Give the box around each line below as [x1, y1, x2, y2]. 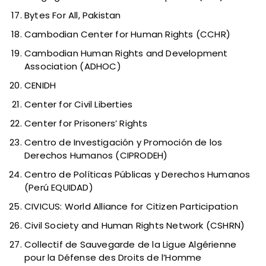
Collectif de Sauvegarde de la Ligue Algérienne [24, 238, 237, 251]
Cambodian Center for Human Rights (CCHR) [24, 28, 230, 41]
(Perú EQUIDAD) [24, 181, 93, 194]
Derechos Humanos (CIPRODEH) [24, 149, 168, 162]
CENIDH [24, 79, 56, 92]
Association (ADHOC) [24, 60, 121, 73]
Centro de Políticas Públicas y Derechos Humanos [24, 168, 251, 181]
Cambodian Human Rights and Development [24, 47, 228, 60]
